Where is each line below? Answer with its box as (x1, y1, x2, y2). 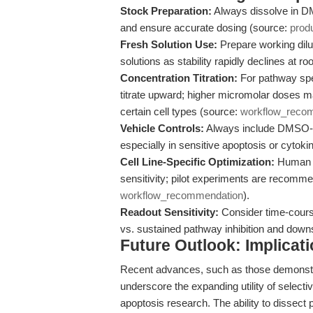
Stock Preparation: (120, 5, 212, 17)
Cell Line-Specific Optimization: (120, 156, 275, 168)
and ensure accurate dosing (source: (120, 22, 290, 34)
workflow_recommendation (120, 189, 243, 201)
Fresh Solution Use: (120, 38, 217, 50)
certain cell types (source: (120, 105, 240, 117)
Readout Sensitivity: (120, 206, 219, 218)
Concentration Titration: (120, 72, 238, 84)
